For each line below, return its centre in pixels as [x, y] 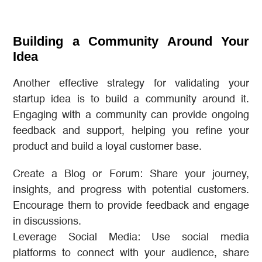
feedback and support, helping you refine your [131, 131]
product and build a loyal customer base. [107, 146]
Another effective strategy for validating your [131, 83]
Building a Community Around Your [131, 41]
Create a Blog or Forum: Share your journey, [131, 174]
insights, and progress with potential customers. [131, 190]
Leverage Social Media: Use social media [131, 237]
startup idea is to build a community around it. [131, 99]
